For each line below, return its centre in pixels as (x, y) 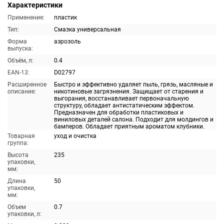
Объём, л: (20, 60)
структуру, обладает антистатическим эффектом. (124, 105)
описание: (22, 91)
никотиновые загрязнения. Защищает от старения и (129, 91)
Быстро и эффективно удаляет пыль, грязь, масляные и (133, 84)
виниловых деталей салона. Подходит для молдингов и (134, 119)
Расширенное (27, 84)
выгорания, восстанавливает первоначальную (121, 98)
